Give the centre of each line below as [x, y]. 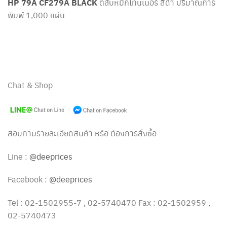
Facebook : [28, 179]
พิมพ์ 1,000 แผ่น [36, 15]
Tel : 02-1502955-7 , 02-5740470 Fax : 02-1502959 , [109, 203]
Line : [18, 156]
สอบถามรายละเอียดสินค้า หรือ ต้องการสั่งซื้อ [82, 133]
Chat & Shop [30, 85]
